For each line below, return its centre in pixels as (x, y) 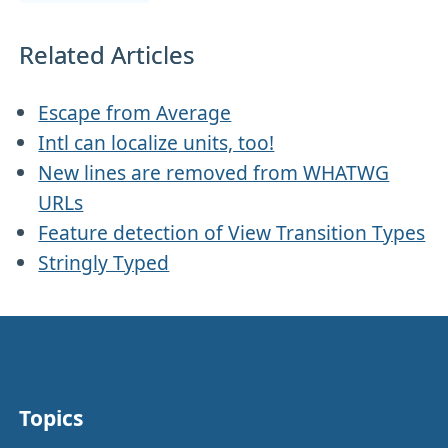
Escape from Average (135, 112)
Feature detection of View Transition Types (232, 232)
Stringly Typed (104, 262)
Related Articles (107, 54)
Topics (51, 418)
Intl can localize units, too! (156, 142)
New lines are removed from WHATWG (214, 172)
